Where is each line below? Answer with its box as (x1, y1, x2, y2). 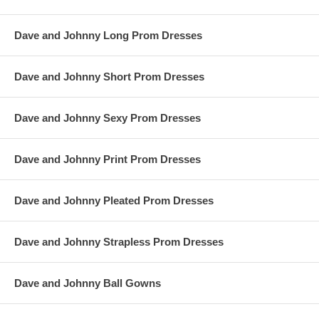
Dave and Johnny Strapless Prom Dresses (14, 236, 224, 248)
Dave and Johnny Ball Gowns (14, 277, 161, 289)
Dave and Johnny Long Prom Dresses (14, 29, 202, 41)
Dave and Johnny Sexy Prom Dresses (14, 112, 201, 124)
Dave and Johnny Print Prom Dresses (14, 153, 201, 165)
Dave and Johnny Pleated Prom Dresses (14, 194, 214, 206)
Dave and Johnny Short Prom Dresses (14, 70, 204, 83)
